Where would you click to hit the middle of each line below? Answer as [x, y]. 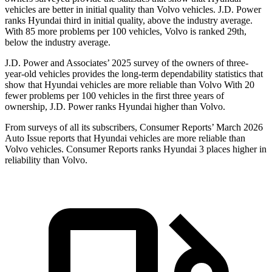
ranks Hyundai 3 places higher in [202, 149]
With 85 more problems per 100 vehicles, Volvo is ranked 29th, [126, 32]
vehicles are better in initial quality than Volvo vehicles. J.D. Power [133, 10]
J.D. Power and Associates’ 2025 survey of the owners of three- [127, 63]
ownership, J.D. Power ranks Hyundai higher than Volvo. [115, 107]
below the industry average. [58, 42]
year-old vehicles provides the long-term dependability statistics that [134, 74]
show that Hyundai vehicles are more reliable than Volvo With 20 [130, 85]
